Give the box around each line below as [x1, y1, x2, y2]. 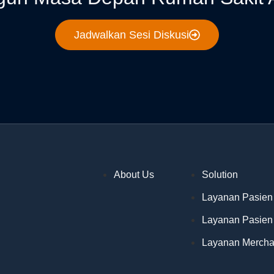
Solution [202, 169, 239, 180]
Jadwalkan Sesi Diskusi [74, 29, 189, 42]
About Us [114, 169, 155, 180]
